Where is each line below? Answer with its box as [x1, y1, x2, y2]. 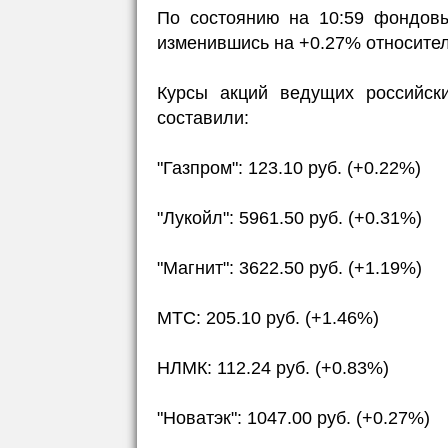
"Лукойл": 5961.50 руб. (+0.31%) [157, 208, 422, 228]
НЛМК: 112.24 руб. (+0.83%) [157, 358, 389, 378]
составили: [157, 108, 249, 128]
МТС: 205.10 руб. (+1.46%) [157, 308, 379, 328]
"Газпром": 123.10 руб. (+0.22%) [157, 158, 421, 178]
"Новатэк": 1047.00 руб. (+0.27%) [157, 408, 430, 428]
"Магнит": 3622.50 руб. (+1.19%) [157, 258, 422, 278]
